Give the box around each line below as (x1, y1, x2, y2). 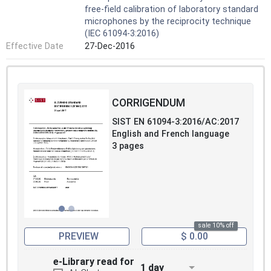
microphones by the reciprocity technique (85, 16, 251, 27)
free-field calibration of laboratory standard (85, 4, 258, 15)
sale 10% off (198, 221, 234, 230)
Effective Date (6, 41, 64, 52)
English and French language (112, 128, 229, 139)
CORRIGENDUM (112, 96, 185, 109)
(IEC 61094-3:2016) (85, 28, 159, 39)
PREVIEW (58, 230, 99, 242)
